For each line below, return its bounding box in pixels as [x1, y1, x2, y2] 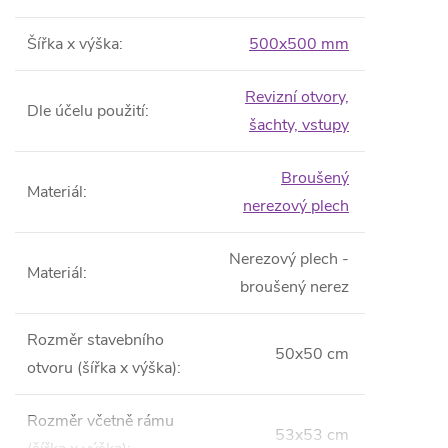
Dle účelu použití [27, 100, 145, 122]
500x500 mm [249, 33, 349, 55]
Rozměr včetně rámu [27, 410, 174, 432]
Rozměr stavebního [27, 329, 164, 351]
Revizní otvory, [245, 86, 349, 108]
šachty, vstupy [249, 114, 349, 136]
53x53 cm [275, 424, 349, 446]
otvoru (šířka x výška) [27, 357, 177, 379]
